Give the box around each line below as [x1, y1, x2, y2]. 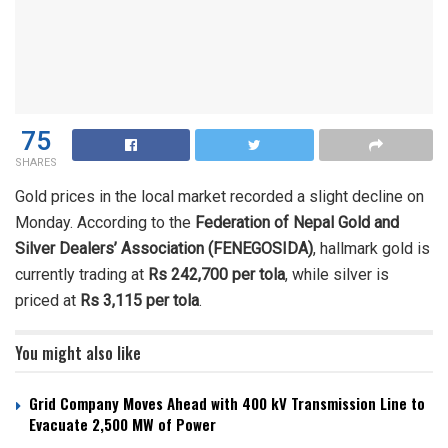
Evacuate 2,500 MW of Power [29, 412, 216, 435]
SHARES [15, 153, 57, 171]
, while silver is [285, 264, 389, 284]
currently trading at [15, 264, 148, 284]
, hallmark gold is [313, 238, 430, 258]
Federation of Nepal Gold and [195, 212, 399, 232]
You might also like [15, 340, 141, 365]
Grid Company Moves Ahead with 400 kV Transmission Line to [29, 391, 425, 414]
